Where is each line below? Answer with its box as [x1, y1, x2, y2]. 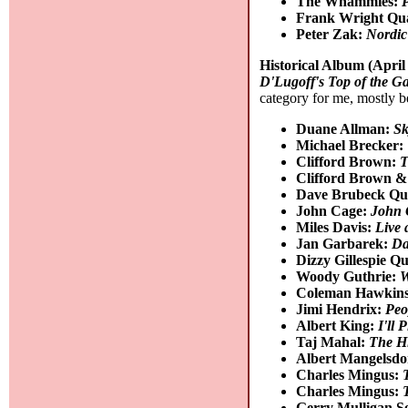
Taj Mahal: [296, 333, 370, 350]
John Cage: [296, 202, 372, 219]
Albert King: [296, 317, 379, 333]
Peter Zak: [296, 25, 367, 42]
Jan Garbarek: [296, 235, 393, 251]
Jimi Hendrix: [296, 301, 386, 317]
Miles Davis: [296, 219, 376, 235]
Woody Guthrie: [296, 268, 401, 284]
